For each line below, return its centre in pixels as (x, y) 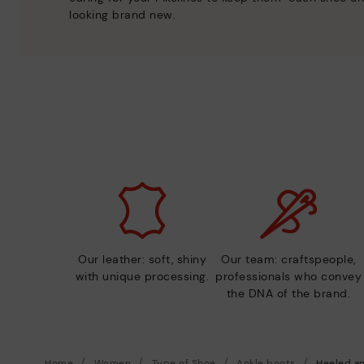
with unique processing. (142, 276)
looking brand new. (122, 14)
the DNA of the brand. (288, 293)
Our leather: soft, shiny (142, 259)
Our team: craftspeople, (288, 259)
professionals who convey (288, 276)
